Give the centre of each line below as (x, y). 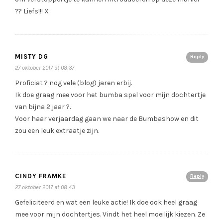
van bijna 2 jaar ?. (43, 107)
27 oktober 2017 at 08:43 (45, 187)
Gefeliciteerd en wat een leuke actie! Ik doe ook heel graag (106, 203)
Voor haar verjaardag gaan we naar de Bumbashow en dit (107, 119)
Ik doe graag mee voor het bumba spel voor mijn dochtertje (110, 95)
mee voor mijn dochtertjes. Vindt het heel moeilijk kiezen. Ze (110, 215)
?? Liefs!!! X (32, 11)
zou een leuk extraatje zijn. (57, 131)
